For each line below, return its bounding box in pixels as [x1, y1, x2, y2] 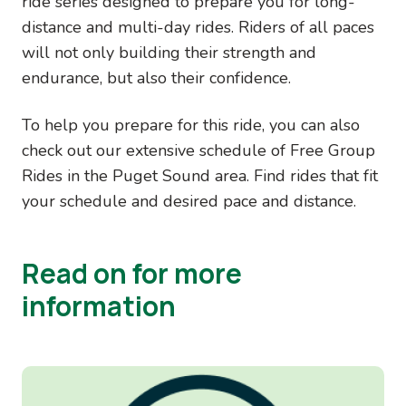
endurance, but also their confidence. [22, 67, 291, 89]
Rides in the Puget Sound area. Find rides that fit [22, 165, 378, 187]
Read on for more [22, 255, 242, 292]
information [22, 287, 176, 324]
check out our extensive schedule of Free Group [22, 140, 375, 161]
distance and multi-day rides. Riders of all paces [22, 16, 374, 38]
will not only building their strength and [22, 42, 316, 63]
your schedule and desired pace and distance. [22, 190, 361, 212]
